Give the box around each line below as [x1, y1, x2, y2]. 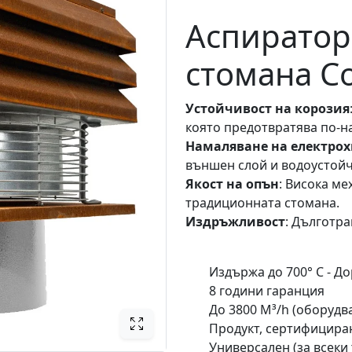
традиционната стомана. [185, 194, 339, 211]
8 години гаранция [209, 282, 324, 299]
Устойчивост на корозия [185, 100, 350, 117]
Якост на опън [185, 175, 279, 192]
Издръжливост [185, 213, 285, 230]
